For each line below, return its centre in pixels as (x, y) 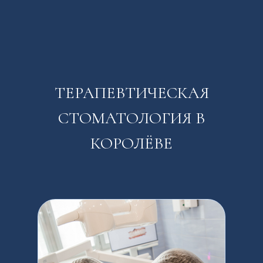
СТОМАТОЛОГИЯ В (131, 118)
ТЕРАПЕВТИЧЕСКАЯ (131, 93)
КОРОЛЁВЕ (131, 143)
